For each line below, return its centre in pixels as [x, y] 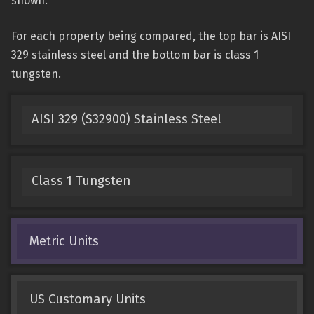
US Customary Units [87, 299]
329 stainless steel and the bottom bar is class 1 [135, 55]
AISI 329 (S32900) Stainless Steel [126, 120]
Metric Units [64, 241]
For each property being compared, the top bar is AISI [151, 36]
